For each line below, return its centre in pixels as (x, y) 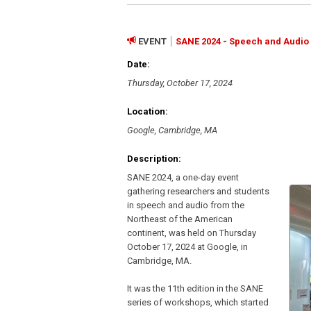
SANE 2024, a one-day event (183, 178)
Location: (148, 111)
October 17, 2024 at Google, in (187, 247)
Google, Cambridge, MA (172, 131)
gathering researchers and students (198, 192)
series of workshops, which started (198, 303)
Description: (154, 159)
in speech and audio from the (186, 205)
